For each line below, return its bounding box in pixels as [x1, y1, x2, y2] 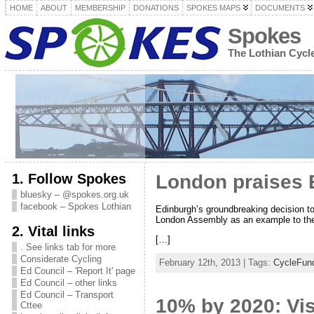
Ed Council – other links [20, 278, 117, 288]
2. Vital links [11, 223, 95, 239]
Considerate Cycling [20, 254, 102, 264]
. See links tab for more [20, 242, 116, 252]
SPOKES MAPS [186, 4, 240, 12]
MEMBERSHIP [74, 4, 125, 12]
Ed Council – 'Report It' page [20, 266, 135, 276]
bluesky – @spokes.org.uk [20, 189, 129, 200]
